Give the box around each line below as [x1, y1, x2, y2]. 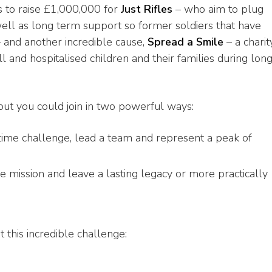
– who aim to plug [172, 2, 263, 17]
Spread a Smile [148, 35, 223, 50]
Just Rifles [121, 2, 172, 17]
